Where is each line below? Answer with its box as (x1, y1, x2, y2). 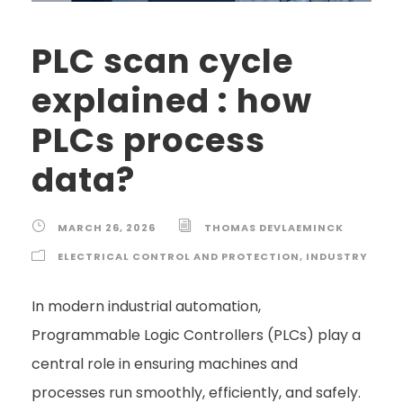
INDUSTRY (306, 248, 368, 264)
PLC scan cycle (31, 37, 293, 85)
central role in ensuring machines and (31, 353, 298, 374)
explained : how (31, 76, 312, 124)
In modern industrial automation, (31, 295, 261, 317)
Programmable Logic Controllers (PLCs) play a (31, 324, 361, 345)
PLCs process (31, 116, 265, 164)
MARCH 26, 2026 (58, 219, 156, 235)
